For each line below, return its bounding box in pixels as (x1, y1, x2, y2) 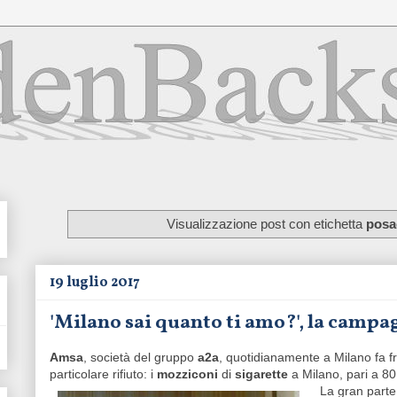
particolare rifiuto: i (50, 367, 157, 382)
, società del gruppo (83, 350, 198, 365)
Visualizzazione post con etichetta (166, 215, 366, 231)
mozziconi (157, 367, 222, 382)
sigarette (235, 367, 292, 382)
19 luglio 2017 (50, 273, 140, 293)
